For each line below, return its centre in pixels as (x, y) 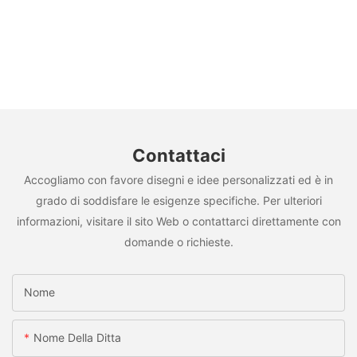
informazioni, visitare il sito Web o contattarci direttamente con (178, 221)
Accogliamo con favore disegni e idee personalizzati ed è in (178, 179)
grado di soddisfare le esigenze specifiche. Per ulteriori (178, 200)
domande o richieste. (178, 241)
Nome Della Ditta (77, 338)
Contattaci (178, 156)
